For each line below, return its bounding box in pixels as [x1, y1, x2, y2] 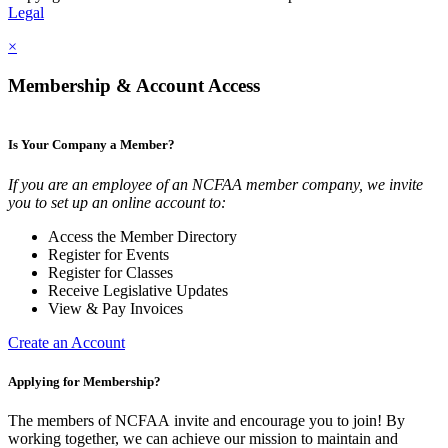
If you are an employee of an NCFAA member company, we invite [8, 175, 423, 193]
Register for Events [48, 245, 169, 263]
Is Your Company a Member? [8, 137, 175, 153]
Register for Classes [48, 263, 173, 281]
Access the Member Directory [48, 227, 237, 245]
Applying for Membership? [8, 373, 161, 389]
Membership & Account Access [8, 74, 260, 96]
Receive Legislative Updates [48, 281, 228, 299]
